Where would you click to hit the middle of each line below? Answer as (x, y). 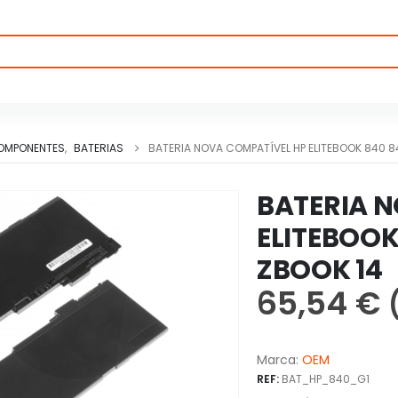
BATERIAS (99, 148)
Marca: (278, 360)
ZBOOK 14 (320, 270)
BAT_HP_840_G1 (326, 379)
